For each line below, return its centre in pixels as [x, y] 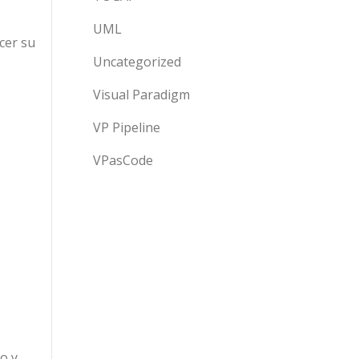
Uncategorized [137, 62]
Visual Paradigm [141, 95]
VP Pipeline [127, 127]
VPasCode [123, 160]
